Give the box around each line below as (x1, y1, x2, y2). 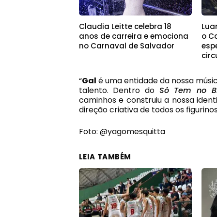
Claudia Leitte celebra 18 (78, 21, 171, 32)
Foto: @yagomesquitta (78, 125, 165, 137)
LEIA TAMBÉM (78, 151, 132, 162)
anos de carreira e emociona (78, 31, 188, 42)
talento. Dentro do (78, 85, 159, 96)
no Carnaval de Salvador (78, 41, 174, 51)
